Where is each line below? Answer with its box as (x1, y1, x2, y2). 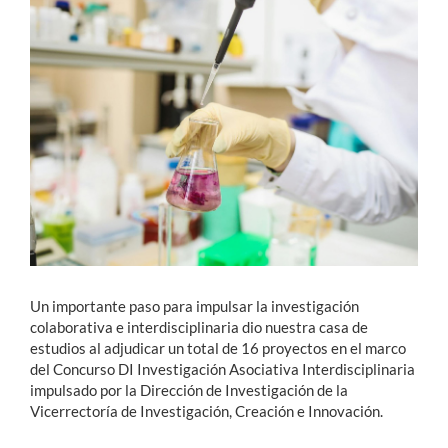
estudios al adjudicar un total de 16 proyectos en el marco (30, 338, 406, 357)
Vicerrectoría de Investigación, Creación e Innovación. (30, 401, 383, 420)
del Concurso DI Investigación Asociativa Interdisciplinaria (30, 359, 415, 378)
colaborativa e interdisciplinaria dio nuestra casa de (30, 317, 368, 336)
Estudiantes (15, 45, 106, 67)
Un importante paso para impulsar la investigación (30, 296, 359, 315)
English (40, 240, 85, 258)
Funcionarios (15, 119, 115, 141)
